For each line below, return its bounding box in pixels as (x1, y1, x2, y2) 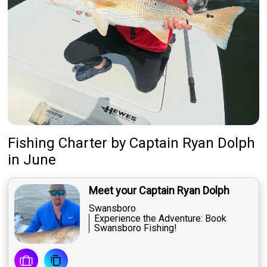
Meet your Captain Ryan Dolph (89, 184, 230, 197)
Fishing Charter (8, 135, 108, 152)
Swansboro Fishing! (94, 222, 178, 234)
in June (8, 151, 57, 169)
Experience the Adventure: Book (94, 213, 227, 225)
